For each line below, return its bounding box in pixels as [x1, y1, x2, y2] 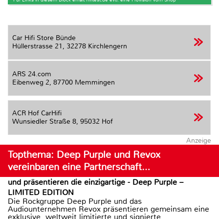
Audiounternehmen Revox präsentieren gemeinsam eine [8, 203, 209, 214]
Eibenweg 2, [12, 78, 53, 87]
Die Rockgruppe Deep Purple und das [8, 196, 142, 206]
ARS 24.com [12, 69, 51, 78]
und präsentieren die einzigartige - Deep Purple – [8, 176, 183, 187]
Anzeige [186, 135, 211, 145]
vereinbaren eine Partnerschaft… [8, 160, 150, 173]
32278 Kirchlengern [66, 42, 127, 51]
